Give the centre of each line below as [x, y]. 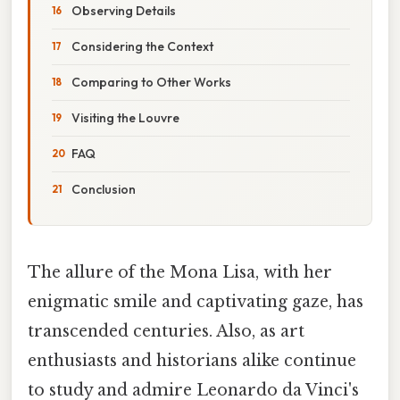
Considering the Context [142, 46]
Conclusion [104, 189]
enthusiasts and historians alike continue [192, 360]
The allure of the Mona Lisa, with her [180, 272]
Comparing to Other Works [151, 82]
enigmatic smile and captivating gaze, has [196, 301]
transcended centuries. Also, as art [166, 331]
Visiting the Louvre [125, 117]
